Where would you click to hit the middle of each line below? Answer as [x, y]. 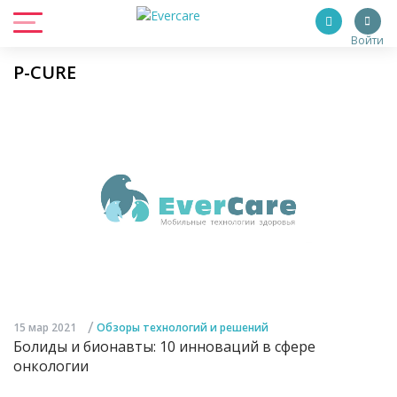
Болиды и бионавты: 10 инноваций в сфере [164, 347]
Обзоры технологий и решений [183, 328]
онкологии [51, 366]
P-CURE [45, 72]
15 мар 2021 [45, 328]
